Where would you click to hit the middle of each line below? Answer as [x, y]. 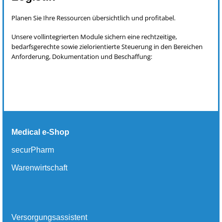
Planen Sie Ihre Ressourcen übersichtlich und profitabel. [93, 18]
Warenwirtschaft [39, 168]
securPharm [33, 150]
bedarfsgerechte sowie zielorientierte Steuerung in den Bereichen [107, 47]
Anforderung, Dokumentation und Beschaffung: [82, 57]
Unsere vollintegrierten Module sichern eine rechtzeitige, [94, 37]
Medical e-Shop [40, 132]
